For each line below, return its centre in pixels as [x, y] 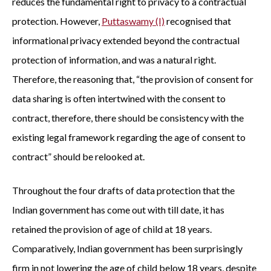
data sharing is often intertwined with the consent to [119, 98]
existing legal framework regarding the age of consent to [129, 137]
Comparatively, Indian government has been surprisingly [127, 248]
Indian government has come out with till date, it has [118, 210]
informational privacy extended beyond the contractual [126, 40]
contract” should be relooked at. [78, 156]
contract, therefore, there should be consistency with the [128, 118]
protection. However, [57, 21]
